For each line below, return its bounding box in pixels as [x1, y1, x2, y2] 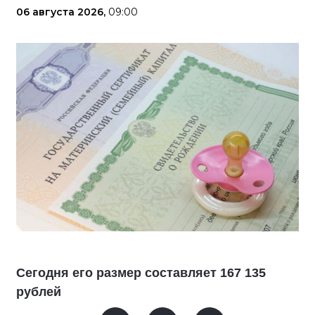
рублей [16, 285, 61, 299]
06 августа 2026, [16, 6, 108, 18]
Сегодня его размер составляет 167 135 [16, 266, 266, 280]
